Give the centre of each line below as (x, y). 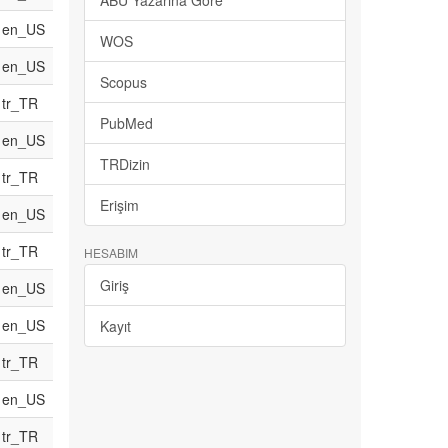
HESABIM (110, 253)
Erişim (119, 205)
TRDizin (124, 164)
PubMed (126, 123)
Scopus (123, 82)
